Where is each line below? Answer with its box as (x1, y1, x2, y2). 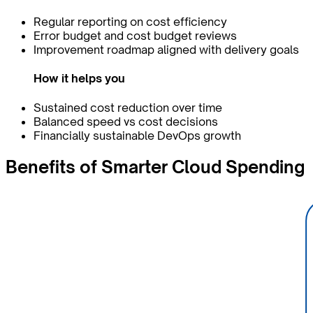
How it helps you (34, 71, 125, 86)
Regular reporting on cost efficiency (34, 15, 227, 29)
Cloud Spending (168, 156, 305, 177)
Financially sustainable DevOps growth (34, 128, 241, 143)
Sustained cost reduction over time (34, 100, 222, 115)
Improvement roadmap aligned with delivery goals (34, 43, 299, 57)
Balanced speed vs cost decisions (34, 114, 218, 129)
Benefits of (6, 156, 101, 177)
